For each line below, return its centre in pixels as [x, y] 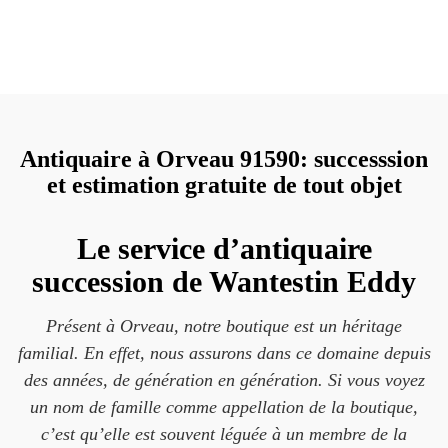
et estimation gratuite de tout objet [224, 185]
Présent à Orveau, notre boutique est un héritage [224, 326]
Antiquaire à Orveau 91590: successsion [224, 159]
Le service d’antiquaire [224, 248]
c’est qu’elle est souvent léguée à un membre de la [224, 434]
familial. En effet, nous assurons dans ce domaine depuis [224, 353]
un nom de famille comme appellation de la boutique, [224, 407]
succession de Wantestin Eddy [224, 281]
